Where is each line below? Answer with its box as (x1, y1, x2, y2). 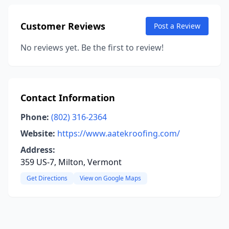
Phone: (20, 111, 49, 123)
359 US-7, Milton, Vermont (20, 156, 122, 168)
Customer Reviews (20, 20, 105, 32)
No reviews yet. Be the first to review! (20, 42, 164, 53)
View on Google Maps (80, 174, 141, 182)
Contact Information (20, 91, 115, 104)
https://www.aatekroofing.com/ (57, 128, 180, 139)
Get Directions (27, 174, 67, 182)
